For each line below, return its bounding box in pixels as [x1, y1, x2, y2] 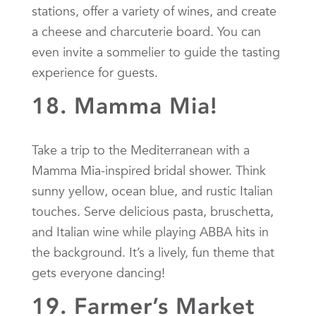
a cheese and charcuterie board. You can [32, 23, 261, 39]
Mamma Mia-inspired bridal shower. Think [32, 162, 266, 178]
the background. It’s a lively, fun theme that [32, 243, 274, 260]
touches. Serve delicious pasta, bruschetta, [32, 202, 274, 219]
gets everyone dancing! [32, 264, 165, 281]
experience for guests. [32, 63, 158, 80]
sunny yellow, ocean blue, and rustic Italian [32, 182, 273, 199]
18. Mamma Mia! [32, 92, 217, 119]
